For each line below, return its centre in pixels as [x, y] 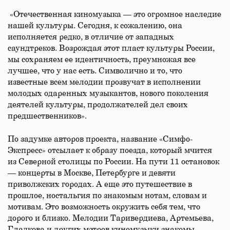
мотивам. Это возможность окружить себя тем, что [104, 207]
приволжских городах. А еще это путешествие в [100, 184]
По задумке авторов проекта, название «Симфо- [100, 139]
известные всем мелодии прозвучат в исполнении [104, 82]
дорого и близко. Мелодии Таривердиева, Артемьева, [111, 218]
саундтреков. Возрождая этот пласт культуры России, [111, 48]
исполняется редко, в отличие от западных [91, 37]
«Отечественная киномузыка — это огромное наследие [114, 14]
